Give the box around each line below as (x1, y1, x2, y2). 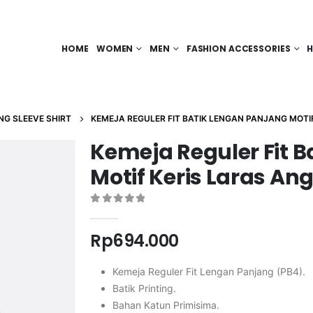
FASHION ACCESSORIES (186, 42, 291, 54)
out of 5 (98, 207, 156, 217)
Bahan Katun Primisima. (112, 298, 220, 311)
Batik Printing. (112, 282, 177, 294)
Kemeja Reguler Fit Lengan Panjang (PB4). (112, 265, 306, 277)
